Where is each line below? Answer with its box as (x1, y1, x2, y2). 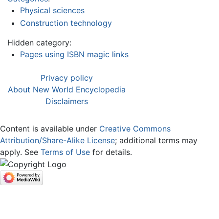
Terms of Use (41, 147, 90, 157)
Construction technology (20, 18, 112, 28)
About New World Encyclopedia (8, 84, 126, 94)
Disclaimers (45, 96, 88, 106)
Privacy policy (41, 72, 93, 83)
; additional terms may (115, 135, 197, 145)
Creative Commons (99, 123, 171, 133)
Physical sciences (20, 5, 85, 15)
